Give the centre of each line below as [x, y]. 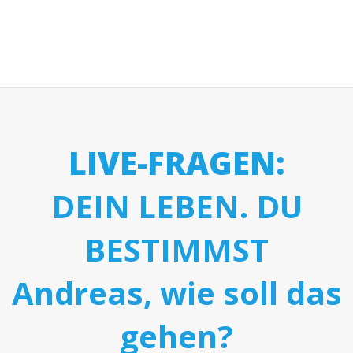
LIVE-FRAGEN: [176, 163]
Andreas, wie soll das [176, 293]
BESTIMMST [176, 249]
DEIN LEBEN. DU [176, 206]
